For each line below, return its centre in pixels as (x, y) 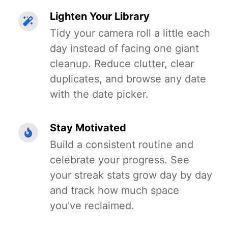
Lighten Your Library (100, 16)
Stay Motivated (88, 128)
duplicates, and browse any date (128, 79)
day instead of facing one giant (124, 48)
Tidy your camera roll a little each (130, 33)
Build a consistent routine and (122, 145)
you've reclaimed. (92, 206)
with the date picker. (99, 94)
